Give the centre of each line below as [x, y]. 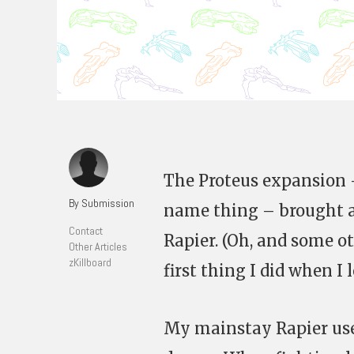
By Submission [102, 203]
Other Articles [98, 247]
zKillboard [90, 262]
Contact [86, 231]
